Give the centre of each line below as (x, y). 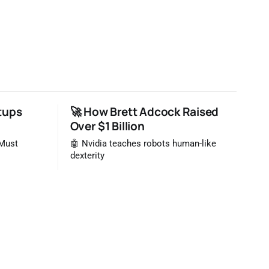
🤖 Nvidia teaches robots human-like (143, 144)
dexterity (87, 156)
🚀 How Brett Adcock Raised (144, 111)
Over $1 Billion (107, 126)
